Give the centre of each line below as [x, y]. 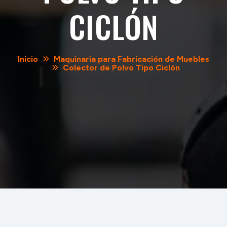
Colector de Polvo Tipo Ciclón [122, 68]
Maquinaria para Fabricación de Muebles [132, 59]
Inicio [28, 59]
